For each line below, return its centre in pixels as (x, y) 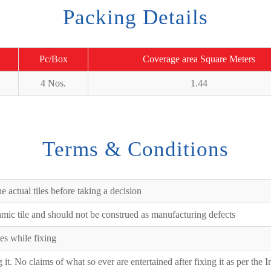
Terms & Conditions (135, 149)
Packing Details (135, 17)
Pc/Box (53, 59)
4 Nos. (53, 83)
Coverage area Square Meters (199, 59)
